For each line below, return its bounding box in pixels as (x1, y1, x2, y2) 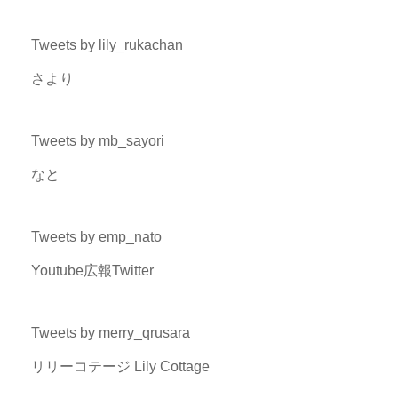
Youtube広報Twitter (30, 262, 154, 278)
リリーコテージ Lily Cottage (30, 358, 210, 374)
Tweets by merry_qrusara (30, 324, 190, 340)
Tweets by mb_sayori (30, 132, 164, 148)
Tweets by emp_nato (30, 228, 162, 244)
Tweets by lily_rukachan (30, 36, 183, 52)
